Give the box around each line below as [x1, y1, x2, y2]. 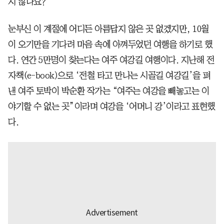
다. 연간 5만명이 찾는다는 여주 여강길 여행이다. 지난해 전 [8, 55, 214, 65]
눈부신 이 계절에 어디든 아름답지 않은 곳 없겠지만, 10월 [8, 24, 209, 34]
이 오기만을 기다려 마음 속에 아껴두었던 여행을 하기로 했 [8, 40, 212, 49]
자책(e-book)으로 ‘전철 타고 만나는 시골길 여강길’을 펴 [8, 71, 210, 80]
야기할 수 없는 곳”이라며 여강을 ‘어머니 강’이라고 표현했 [8, 102, 215, 111]
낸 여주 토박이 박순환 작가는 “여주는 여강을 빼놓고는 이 [8, 86, 209, 96]
